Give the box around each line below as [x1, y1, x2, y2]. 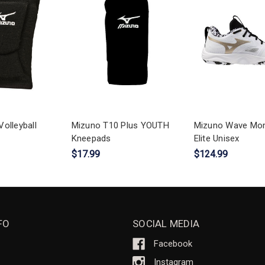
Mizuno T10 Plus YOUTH [71, 119, 169, 131]
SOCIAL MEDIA [132, 217, 199, 230]
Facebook [154, 238, 192, 250]
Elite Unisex [193, 132, 240, 144]
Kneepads [71, 132, 111, 144]
